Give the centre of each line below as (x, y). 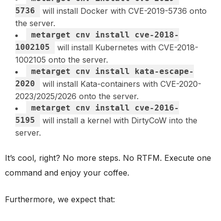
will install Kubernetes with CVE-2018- (127, 47)
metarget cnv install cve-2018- (105, 35)
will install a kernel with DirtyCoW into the (119, 120)
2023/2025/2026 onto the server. (77, 96)
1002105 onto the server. (62, 59)
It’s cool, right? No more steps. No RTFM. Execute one (108, 158)
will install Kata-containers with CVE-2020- (121, 84)
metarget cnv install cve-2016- (105, 108)
